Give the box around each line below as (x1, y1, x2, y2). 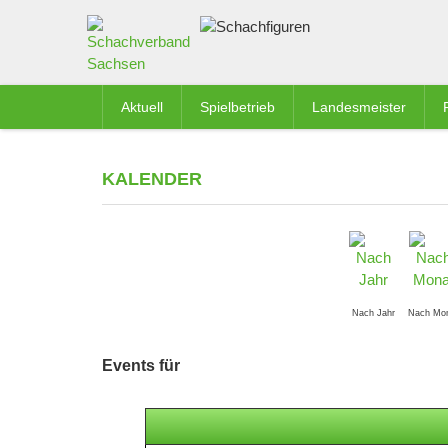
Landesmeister (312, 99, 406, 115)
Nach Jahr (352, 308, 396, 318)
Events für (102, 357, 180, 374)
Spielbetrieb (200, 99, 275, 115)
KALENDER (102, 169, 202, 189)
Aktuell (121, 99, 163, 115)
